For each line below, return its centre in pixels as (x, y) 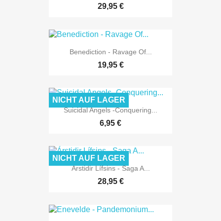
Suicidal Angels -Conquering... (110, 110)
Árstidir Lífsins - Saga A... (110, 168)
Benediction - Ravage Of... (110, 52)
